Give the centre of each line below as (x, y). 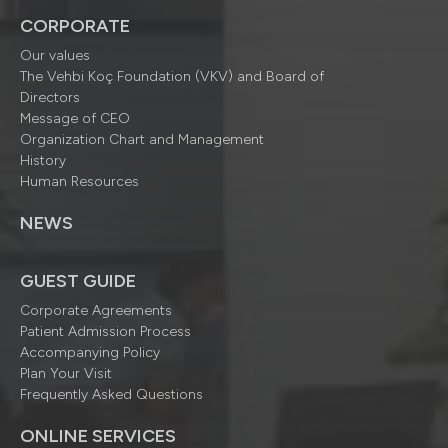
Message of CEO (75, 119)
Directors (50, 98)
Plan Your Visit (66, 374)
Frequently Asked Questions (111, 395)
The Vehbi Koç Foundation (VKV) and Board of (172, 77)
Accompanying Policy (90, 353)
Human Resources (79, 182)
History (43, 161)
